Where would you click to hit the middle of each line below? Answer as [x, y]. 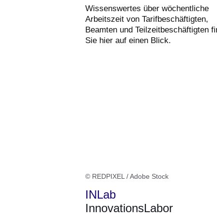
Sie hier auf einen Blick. [128, 41]
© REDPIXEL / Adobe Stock [127, 177]
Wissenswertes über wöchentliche [147, 9]
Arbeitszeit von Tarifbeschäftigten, [147, 19]
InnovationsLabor [129, 208]
